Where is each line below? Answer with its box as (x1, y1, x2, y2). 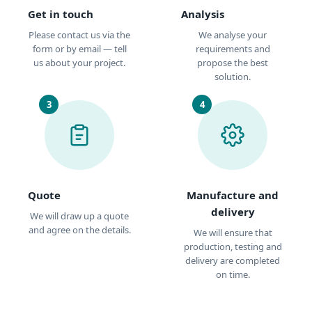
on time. (215, 268, 250, 281)
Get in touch (28, 7, 93, 22)
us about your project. (33, 56, 125, 70)
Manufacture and (187, 188, 279, 203)
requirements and (195, 42, 270, 56)
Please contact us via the (29, 29, 130, 42)
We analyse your (198, 29, 267, 42)
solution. (214, 70, 251, 84)
